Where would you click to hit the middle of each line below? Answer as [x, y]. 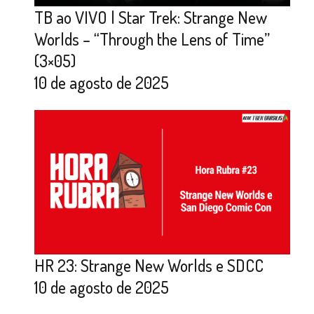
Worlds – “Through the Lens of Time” [152, 39]
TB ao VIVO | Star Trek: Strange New [150, 18]
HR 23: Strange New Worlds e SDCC [149, 265]
